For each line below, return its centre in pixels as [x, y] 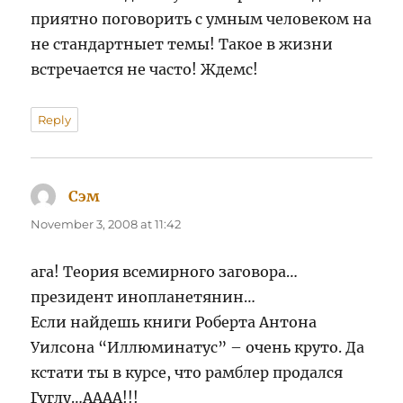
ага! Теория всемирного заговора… [165, 272]
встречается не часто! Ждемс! [145, 70]
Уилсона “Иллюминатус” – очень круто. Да [198, 348]
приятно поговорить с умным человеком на [201, 19]
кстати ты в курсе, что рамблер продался [187, 373]
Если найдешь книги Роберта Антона [174, 322]
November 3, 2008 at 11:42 [106, 224]
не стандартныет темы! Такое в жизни [182, 45]
